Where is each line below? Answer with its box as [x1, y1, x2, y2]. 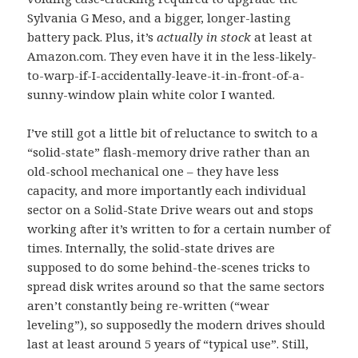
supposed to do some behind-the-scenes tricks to [27, 258, 311, 275]
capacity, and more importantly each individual [27, 181, 307, 198]
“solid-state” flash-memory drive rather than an [27, 143, 311, 160]
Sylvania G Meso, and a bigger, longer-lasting [27, 9, 292, 26]
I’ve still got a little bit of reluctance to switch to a [27, 124, 319, 141]
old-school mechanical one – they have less [27, 162, 280, 179]
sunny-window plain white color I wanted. [27, 86, 276, 102]
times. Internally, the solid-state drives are [27, 239, 276, 256]
